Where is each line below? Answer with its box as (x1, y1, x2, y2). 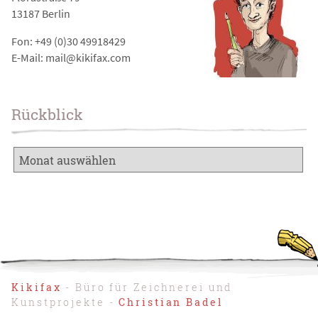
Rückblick (11, 104, 84, 125)
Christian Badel (119, 295, 223, 309)
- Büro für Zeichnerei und (61, 280, 233, 295)
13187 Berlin (11, 6, 71, 21)
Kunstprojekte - (11, 295, 119, 309)
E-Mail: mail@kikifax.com (11, 50, 131, 65)
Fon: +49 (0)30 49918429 (11, 33, 126, 48)
